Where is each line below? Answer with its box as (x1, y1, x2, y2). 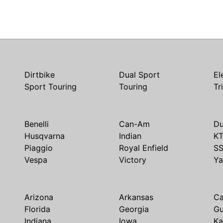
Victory (119, 155, 146, 165)
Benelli (24, 119, 49, 129)
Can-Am (119, 119, 150, 129)
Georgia (119, 204, 149, 214)
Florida (24, 204, 50, 214)
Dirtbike (24, 70, 55, 80)
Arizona (24, 192, 53, 202)
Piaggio (24, 143, 53, 153)
